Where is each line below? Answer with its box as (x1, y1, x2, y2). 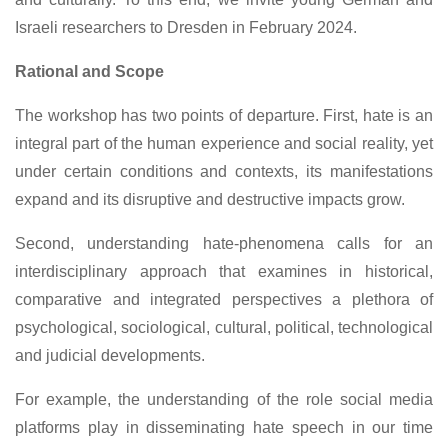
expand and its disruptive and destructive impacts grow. (15, 190, 409, 208)
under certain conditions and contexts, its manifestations (15, 162, 433, 180)
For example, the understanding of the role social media (15, 390, 433, 408)
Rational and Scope (15, 62, 168, 80)
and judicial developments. (15, 346, 209, 364)
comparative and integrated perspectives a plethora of (15, 290, 433, 308)
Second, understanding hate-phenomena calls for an (15, 234, 433, 252)
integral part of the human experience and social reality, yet (15, 134, 433, 152)
